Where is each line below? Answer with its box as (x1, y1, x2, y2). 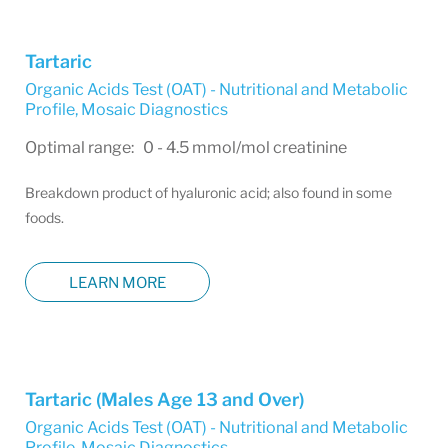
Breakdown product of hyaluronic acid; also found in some (25, 184, 392, 201)
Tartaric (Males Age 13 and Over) (25, 389, 304, 410)
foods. (25, 209, 64, 226)
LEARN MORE (69, 273, 166, 292)
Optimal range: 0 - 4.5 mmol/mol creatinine (25, 138, 347, 157)
